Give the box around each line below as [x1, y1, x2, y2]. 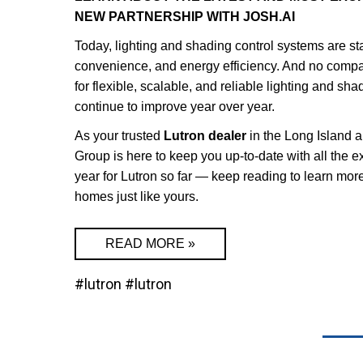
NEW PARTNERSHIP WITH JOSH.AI [75, 9, 295, 23]
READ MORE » [105, 236, 195, 250]
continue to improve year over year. [75, 99, 278, 113]
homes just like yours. [75, 189, 202, 203]
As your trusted [75, 128, 164, 143]
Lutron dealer [164, 128, 246, 143]
